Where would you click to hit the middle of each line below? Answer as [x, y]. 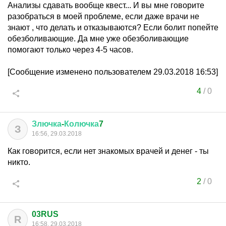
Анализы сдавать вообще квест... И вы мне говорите [106, 5]
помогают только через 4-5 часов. [70, 50]
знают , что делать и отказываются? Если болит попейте [113, 27]
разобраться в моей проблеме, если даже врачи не [103, 16]
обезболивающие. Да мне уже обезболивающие [98, 39]
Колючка [81, 124]
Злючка [47, 124]
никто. [19, 162]
